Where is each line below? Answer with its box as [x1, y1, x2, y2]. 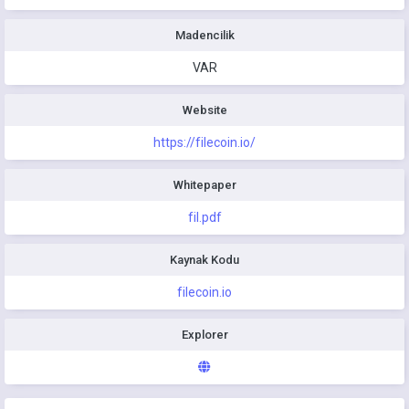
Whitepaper [173, 178, 236, 193]
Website [182, 103, 227, 118]
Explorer [181, 328, 228, 342]
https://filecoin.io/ [153, 135, 256, 151]
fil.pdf [187, 210, 222, 225]
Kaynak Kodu [170, 253, 239, 267]
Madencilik [174, 28, 235, 43]
